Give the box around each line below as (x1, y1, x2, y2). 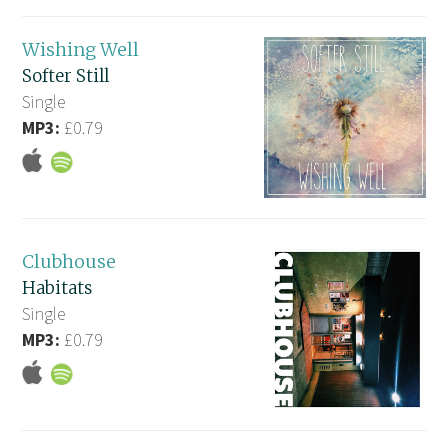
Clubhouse (22, 249, 117, 273)
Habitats (22, 276, 93, 299)
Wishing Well (22, 37, 140, 61)
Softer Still (22, 64, 110, 87)
